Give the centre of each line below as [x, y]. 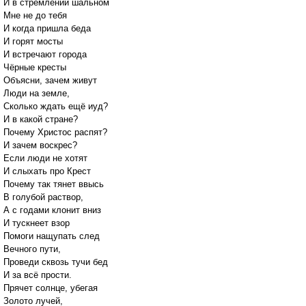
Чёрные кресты [35, 68]
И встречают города [45, 55]
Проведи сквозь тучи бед [56, 262]
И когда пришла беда [47, 29]
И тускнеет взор [37, 223]
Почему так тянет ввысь [54, 184]
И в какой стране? [41, 120]
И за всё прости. [38, 275]
